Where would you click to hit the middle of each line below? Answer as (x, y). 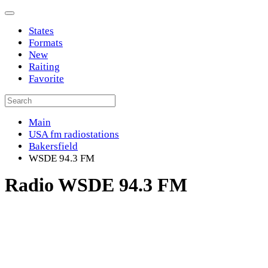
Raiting (44, 67)
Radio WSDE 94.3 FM (96, 185)
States (41, 31)
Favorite (46, 79)
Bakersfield (53, 146)
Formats (46, 43)
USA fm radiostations (74, 134)
